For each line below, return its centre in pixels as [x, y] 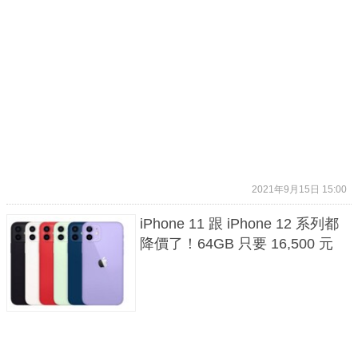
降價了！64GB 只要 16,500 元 [236, 244]
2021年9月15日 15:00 [299, 190]
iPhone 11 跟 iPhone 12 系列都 [239, 224]
